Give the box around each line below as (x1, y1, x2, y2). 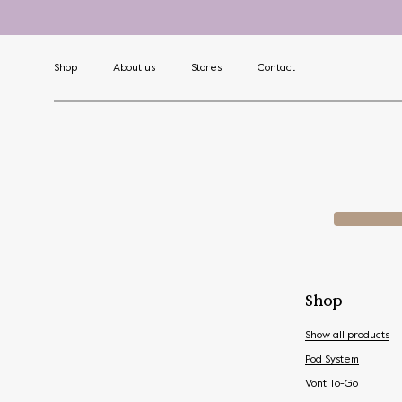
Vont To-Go (305, 378, 358, 389)
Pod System (305, 354, 359, 365)
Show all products (305, 329, 389, 341)
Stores (191, 63, 222, 74)
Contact (258, 63, 295, 74)
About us (113, 63, 155, 74)
